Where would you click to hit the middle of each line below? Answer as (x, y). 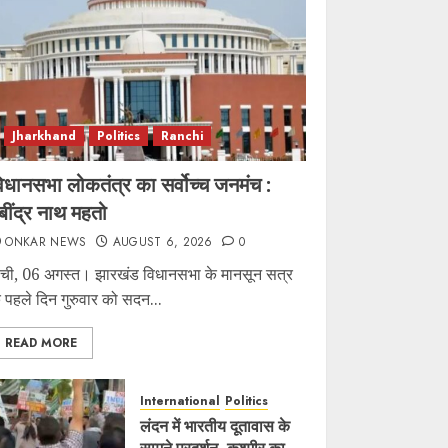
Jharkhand (44, 136)
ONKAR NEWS (46, 242)
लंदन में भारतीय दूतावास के (215, 426)
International (180, 401)
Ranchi (182, 136)
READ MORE (41, 343)
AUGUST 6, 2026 (162, 242)
